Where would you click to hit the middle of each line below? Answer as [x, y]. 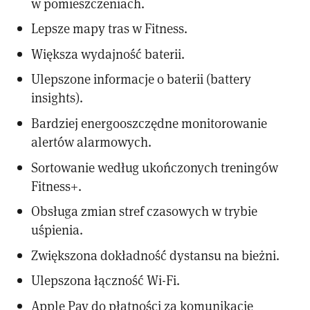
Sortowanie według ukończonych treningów [155, 167]
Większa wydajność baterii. [108, 53]
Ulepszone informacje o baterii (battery [142, 79]
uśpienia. [57, 230]
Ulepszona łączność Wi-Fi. [106, 280]
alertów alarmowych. [92, 141]
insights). [57, 98]
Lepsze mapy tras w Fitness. [110, 28]
